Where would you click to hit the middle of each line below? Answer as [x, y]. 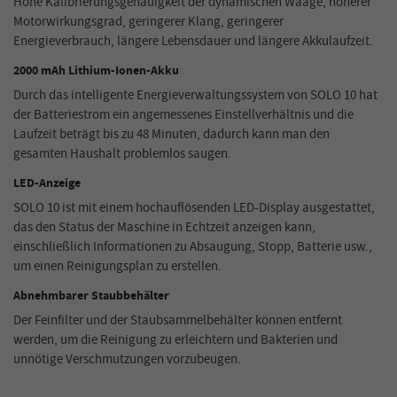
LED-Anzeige [47, 184]
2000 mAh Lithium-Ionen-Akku [96, 71]
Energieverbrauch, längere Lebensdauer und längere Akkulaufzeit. [193, 42]
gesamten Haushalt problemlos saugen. [122, 154]
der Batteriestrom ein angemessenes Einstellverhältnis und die [183, 115]
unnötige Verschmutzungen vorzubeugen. [127, 360]
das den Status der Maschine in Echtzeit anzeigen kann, [164, 228]
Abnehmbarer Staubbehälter [91, 296]
